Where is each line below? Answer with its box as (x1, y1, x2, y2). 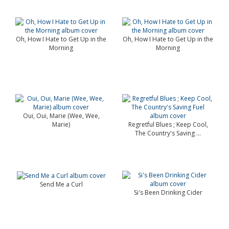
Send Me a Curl (39, 180, 83, 189)
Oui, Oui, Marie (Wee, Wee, (22, 111, 100, 120)
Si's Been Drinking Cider (133, 188, 202, 197)
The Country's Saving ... (135, 129, 201, 138)
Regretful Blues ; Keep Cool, (128, 120, 208, 129)
